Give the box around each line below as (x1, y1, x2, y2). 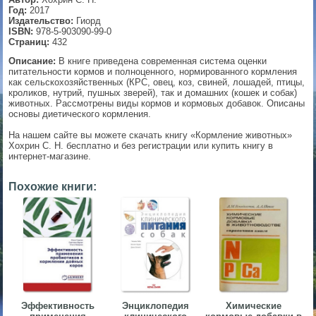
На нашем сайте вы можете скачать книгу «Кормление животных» (8, 130, 293, 141)
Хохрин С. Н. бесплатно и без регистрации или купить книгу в (8, 140, 274, 152)
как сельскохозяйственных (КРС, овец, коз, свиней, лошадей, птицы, (8, 77, 305, 88)
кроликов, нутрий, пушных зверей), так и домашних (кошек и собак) (8, 87, 298, 99)
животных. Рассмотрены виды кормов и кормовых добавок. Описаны (8, 98, 305, 109)
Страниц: (8, 37, 50, 48)
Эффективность (20, 300, 95, 312)
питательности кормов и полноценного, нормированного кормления (8, 66, 298, 78)
